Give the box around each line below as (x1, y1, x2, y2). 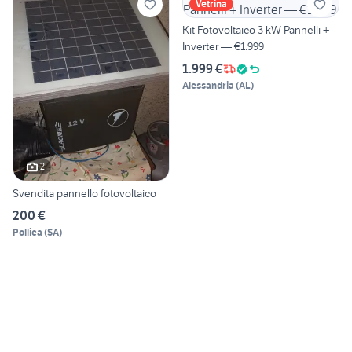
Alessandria (182, 79, 234, 92)
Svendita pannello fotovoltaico (13, 185, 156, 200)
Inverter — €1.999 (182, 39, 264, 54)
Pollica (13, 225, 42, 238)
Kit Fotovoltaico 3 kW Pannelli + (182, 23, 329, 38)
